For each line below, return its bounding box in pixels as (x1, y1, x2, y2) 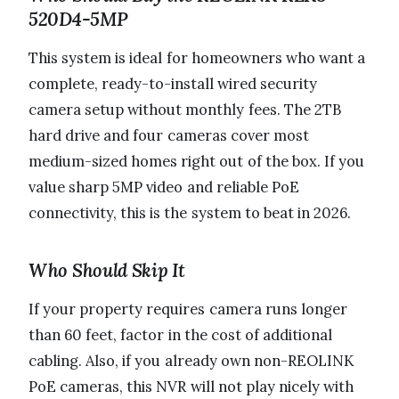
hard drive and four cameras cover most (28, 126, 309, 146)
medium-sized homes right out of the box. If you (28, 151, 365, 172)
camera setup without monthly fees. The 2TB (28, 100, 341, 120)
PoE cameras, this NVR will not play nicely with (28, 377, 354, 397)
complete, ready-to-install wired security (28, 74, 318, 94)
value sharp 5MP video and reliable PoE (28, 177, 299, 198)
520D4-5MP (28, 7, 128, 32)
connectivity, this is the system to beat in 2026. (28, 203, 352, 224)
